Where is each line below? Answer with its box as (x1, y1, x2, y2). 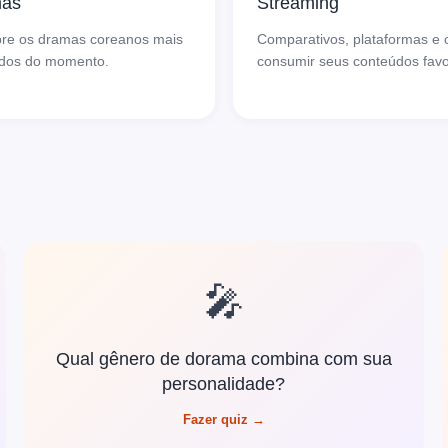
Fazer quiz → (182, 411, 265, 427)
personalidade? (162, 373, 286, 394)
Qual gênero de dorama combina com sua (55, 348, 392, 369)
